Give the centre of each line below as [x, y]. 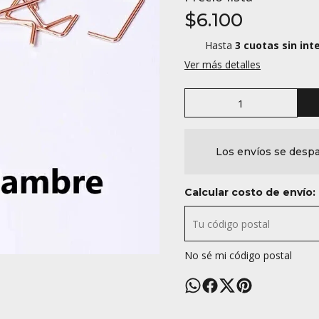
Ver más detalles [223, 64]
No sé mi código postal [238, 255]
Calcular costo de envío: [250, 192]
